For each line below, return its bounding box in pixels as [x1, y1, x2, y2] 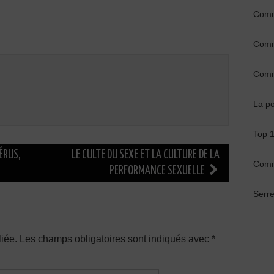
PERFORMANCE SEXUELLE [109, 165, 207, 177]
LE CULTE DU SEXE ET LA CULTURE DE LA [72, 149, 220, 161]
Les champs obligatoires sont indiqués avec [20, 234, 212, 244]
